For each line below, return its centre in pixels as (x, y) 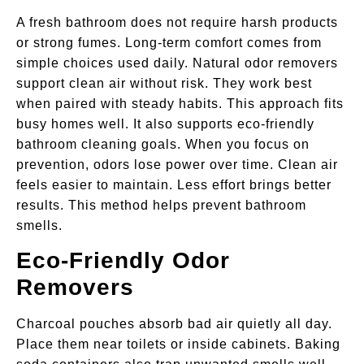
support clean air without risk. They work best (164, 83)
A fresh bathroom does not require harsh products (177, 22)
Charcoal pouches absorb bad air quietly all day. (174, 324)
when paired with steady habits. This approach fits (180, 103)
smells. (39, 225)
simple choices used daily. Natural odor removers (177, 63)
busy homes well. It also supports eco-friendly (165, 123)
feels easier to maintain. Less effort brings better (174, 184)
